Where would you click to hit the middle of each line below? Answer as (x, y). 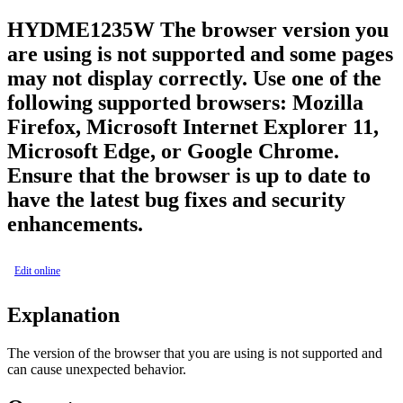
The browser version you (274, 29)
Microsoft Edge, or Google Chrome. (173, 151)
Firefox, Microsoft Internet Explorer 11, (193, 126)
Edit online (37, 270)
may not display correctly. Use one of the (194, 78)
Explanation (63, 314)
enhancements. (75, 224)
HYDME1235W (81, 29)
